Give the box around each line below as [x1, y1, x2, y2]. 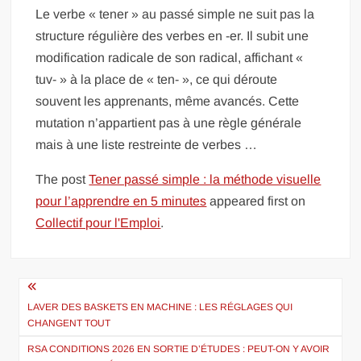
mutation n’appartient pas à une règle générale [35, 115, 302, 130]
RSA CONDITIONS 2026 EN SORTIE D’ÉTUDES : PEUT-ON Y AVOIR [27, 342, 330, 355]
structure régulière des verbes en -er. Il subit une [35, 28, 309, 43]
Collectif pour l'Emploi [35, 215, 161, 230]
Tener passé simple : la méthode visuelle [89, 172, 322, 186]
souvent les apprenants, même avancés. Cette [35, 93, 300, 108]
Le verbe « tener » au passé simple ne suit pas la [35, 6, 315, 21]
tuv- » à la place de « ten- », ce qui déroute [35, 72, 278, 86]
